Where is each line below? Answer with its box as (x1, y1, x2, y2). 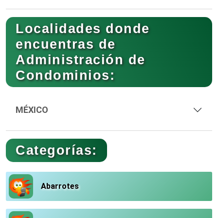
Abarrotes (41, 182, 79, 191)
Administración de (16, 52, 145, 67)
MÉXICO (16, 105, 48, 115)
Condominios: (16, 68, 115, 83)
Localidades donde (16, 21, 150, 36)
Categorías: (16, 143, 97, 158)
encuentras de (16, 36, 116, 52)
